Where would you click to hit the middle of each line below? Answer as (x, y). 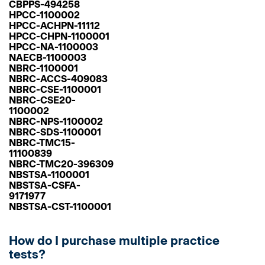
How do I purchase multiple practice (114, 241)
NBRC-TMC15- (42, 143)
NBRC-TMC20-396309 (61, 164)
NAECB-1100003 (48, 58)
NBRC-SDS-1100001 (55, 132)
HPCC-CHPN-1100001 (59, 36)
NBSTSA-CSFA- (45, 185)
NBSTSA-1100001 (49, 175)
